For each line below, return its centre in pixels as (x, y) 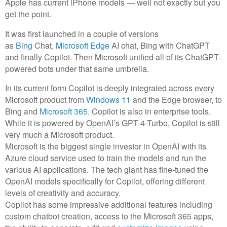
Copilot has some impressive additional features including (109, 205)
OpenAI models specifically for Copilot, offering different (105, 181)
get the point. (28, 14)
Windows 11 (108, 100)
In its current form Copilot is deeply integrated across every (110, 88)
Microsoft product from (46, 100)
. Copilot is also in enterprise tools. (149, 111)
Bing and (22, 111)
